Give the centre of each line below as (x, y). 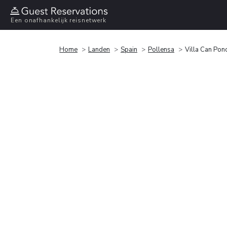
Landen (99, 49)
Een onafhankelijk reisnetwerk (59, 21)
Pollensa (161, 49)
